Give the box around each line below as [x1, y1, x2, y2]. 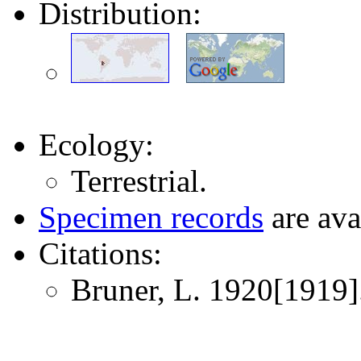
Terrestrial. [71, 163, 207, 198]
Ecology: [39, 127, 154, 162]
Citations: [39, 235, 162, 271]
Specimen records [39, 199, 263, 234]
